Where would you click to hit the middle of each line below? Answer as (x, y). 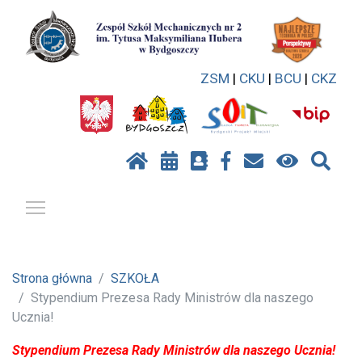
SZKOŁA (135, 278)
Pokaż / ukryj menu (101, 204)
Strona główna (52, 278)
